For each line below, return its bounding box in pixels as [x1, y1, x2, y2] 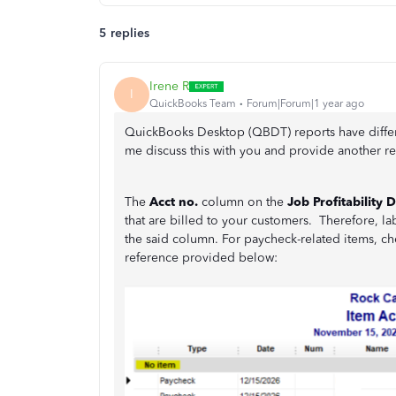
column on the [198, 194, 287, 209]
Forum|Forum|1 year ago [247, 97, 364, 110]
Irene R [149, 79, 189, 95]
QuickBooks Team [149, 97, 236, 110]
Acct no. [146, 194, 198, 209]
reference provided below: [125, 249, 278, 265]
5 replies [99, 25, 149, 41]
